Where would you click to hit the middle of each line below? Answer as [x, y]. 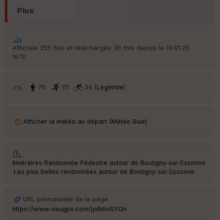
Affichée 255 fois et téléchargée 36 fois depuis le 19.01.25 [101, 48]
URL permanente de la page [66, 199]
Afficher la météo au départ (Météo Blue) [85, 121]
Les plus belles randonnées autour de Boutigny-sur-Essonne [104, 171]
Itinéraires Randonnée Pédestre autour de [76, 163]
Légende [110, 87]
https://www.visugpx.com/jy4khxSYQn [69, 209]
